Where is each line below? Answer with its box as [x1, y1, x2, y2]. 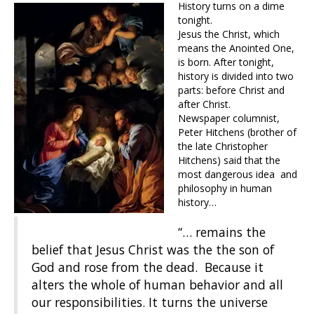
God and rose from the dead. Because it [32, 259, 264, 276]
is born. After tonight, [178, 55, 274, 69]
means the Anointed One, [178, 41, 294, 55]
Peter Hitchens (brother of [178, 125, 296, 139]
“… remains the [178, 224, 266, 241]
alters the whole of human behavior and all [32, 276, 283, 294]
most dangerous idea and [178, 168, 297, 182]
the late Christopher [178, 139, 268, 153]
